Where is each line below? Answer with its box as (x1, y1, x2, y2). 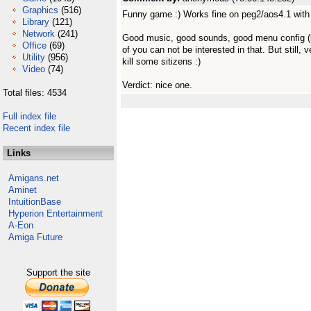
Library (22, 17, 49, 27)
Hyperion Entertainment (8, 208, 103, 219)
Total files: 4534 (3, 87, 67, 98)
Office (22, 40, 47, 51)
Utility (22, 52, 45, 62)
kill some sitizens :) (122, 56, 201, 67)
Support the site (26, 267, 90, 278)
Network (22, 28, 55, 39)
